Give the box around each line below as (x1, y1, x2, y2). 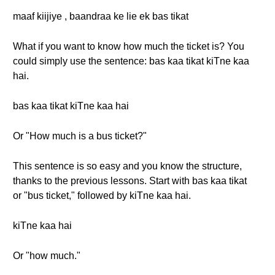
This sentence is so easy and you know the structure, (13, 161, 242, 171)
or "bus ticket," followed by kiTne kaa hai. (13, 190, 191, 201)
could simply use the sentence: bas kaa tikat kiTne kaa (13, 56, 249, 66)
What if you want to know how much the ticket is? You (13, 41, 244, 52)
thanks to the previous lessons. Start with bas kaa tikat (13, 176, 247, 186)
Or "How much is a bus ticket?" (13, 131, 147, 141)
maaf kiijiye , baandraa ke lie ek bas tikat (13, 11, 188, 21)
